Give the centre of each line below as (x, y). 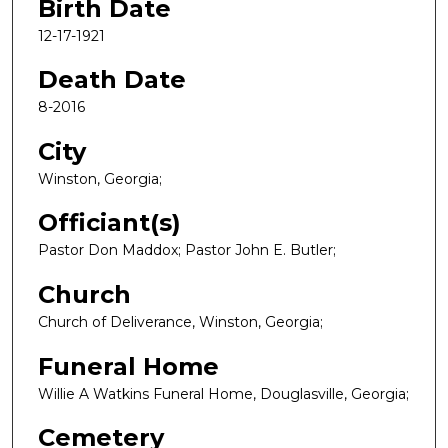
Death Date (112, 80)
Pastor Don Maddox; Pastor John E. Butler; (187, 250)
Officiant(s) (109, 223)
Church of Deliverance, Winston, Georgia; (180, 322)
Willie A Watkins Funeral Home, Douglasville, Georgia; (223, 393)
